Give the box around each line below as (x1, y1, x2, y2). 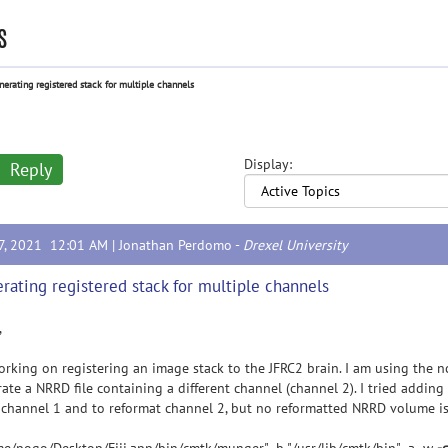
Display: (243, 155, 292, 173)
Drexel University (243, 236, 348, 254)
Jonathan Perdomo (119, 236, 232, 254)
